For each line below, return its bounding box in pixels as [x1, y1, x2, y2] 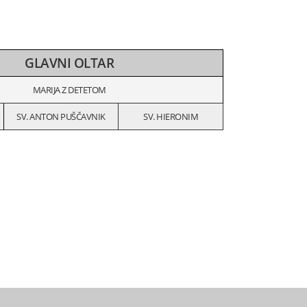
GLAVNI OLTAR [25, 54, 114, 71]
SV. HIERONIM [143, 110, 198, 123]
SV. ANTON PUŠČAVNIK [16, 110, 106, 123]
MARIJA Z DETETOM [32, 84, 106, 96]
